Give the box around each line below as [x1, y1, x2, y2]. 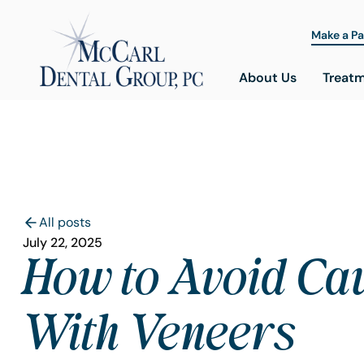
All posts [39, 214, 91, 231]
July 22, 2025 [23, 234, 102, 251]
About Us [238, 69, 297, 85]
